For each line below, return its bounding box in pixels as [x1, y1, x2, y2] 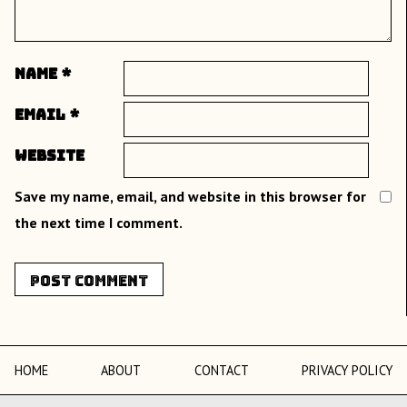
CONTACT [194, 362, 249, 380]
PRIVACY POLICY [301, 362, 392, 380]
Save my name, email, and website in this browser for [15, 187, 366, 206]
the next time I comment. [15, 213, 183, 233]
